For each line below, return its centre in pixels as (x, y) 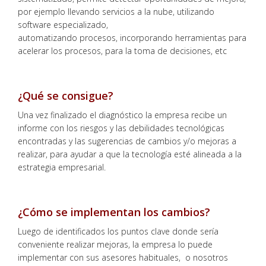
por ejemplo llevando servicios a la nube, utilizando (116, 11)
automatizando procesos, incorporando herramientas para (132, 37)
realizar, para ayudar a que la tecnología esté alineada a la (130, 154)
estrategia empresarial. (62, 167)
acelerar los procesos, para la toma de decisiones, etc (122, 50)
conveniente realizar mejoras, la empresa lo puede (115, 244)
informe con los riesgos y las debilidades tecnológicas (121, 128)
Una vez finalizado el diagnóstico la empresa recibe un (122, 115)
